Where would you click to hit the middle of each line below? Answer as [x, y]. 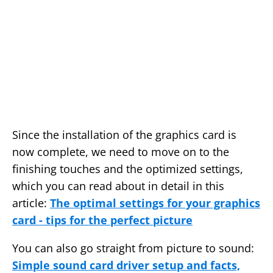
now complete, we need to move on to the [121, 152]
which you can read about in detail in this [118, 186]
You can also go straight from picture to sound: [133, 248]
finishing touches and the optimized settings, [128, 169]
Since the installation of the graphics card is [124, 135]
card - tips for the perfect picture [102, 220]
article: [31, 203]
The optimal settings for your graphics [155, 203]
